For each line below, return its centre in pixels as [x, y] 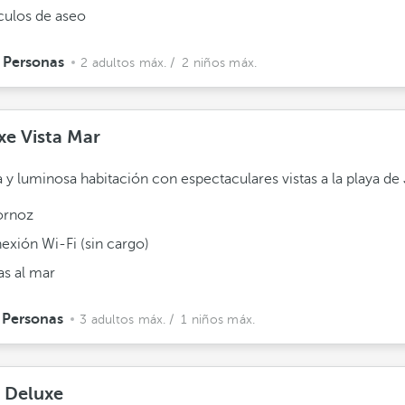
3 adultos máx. [123, 320]
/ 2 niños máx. [213, 63]
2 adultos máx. [124, 63]
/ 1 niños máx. [212, 320]
